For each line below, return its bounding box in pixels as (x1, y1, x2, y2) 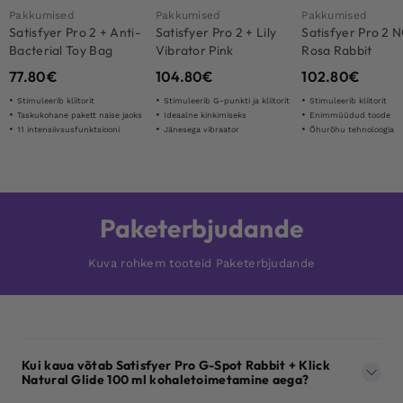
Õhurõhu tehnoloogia (309, 124, 395, 134)
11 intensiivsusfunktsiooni (17, 124, 120, 134)
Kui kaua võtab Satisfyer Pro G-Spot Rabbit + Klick (22, 356, 330, 373)
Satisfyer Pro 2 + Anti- (9, 23, 140, 40)
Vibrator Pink (155, 41, 234, 58)
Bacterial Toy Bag (9, 41, 113, 58)
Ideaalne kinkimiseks (163, 110, 246, 120)
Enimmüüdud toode (309, 110, 391, 120)
